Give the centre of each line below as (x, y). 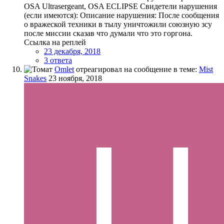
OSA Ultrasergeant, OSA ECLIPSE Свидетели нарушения (120, 6)
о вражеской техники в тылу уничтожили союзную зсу (118, 24)
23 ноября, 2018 (75, 78)
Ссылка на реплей (55, 42)
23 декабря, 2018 (72, 51)
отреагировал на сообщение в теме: (136, 69)
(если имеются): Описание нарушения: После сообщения (121, 15)
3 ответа (58, 60)
